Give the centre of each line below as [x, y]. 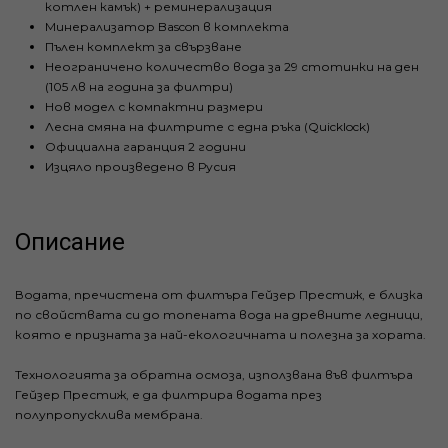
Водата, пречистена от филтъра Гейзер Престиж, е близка [219, 294]
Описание [70, 242]
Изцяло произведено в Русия [140, 166]
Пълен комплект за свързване [143, 46]
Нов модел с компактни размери [154, 106]
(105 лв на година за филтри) [139, 86]
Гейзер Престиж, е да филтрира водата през [168, 394]
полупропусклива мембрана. [109, 414]
